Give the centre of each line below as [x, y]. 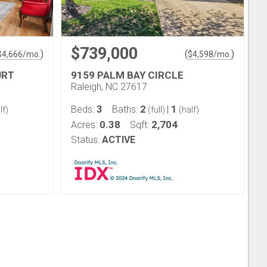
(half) [188, 110]
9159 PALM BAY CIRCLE [127, 75]
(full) [156, 110]
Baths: [126, 109]
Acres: [85, 125]
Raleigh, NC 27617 [109, 87]
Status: [85, 140]
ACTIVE [119, 140]
